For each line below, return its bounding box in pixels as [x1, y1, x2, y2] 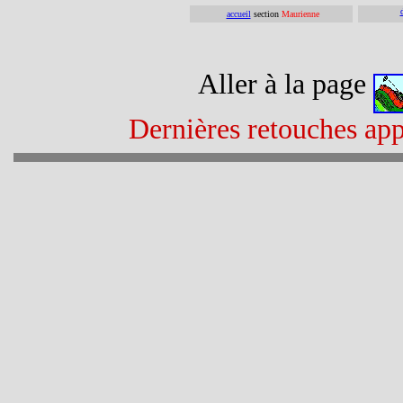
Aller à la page [197, 68, 373, 100]
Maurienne [281, 9, 319, 19]
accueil [226, 9, 251, 19]
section [250, 9, 282, 19]
